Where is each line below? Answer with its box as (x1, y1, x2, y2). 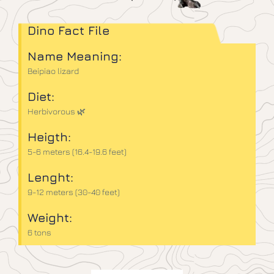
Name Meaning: (28, 48, 122, 63)
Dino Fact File (28, 23, 109, 37)
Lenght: (28, 169, 73, 184)
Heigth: (28, 129, 71, 144)
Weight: (28, 210, 72, 224)
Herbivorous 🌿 (28, 105, 86, 116)
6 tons (28, 226, 51, 237)
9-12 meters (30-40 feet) (28, 186, 120, 197)
